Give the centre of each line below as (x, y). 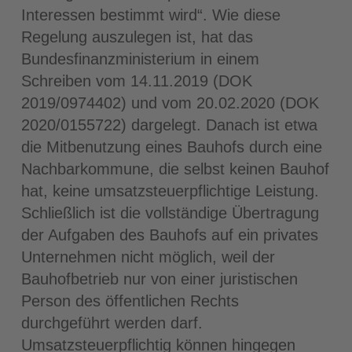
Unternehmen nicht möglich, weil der (148, 257)
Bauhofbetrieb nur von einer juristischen (159, 279)
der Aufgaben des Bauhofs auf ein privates (169, 235)
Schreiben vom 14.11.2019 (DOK (136, 81)
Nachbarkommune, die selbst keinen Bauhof (175, 169)
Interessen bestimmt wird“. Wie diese (150, 15)
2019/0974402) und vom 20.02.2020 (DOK (170, 103)
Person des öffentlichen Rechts (130, 301)
